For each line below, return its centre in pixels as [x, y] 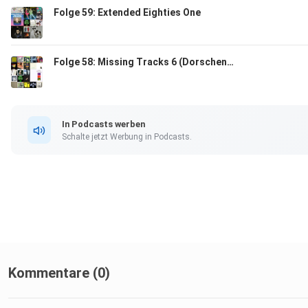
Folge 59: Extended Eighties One [127, 13]
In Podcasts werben [103, 124]
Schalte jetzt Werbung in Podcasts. [127, 136]
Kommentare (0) [59, 273]
